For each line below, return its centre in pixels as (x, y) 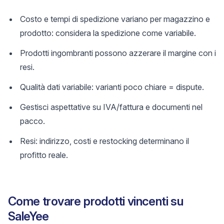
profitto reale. (44, 155)
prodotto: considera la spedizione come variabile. (108, 33)
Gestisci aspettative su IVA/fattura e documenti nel (111, 107)
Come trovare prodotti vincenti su (96, 201)
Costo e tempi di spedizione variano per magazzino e (115, 19)
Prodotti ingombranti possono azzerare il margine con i (118, 53)
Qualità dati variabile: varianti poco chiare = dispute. (112, 87)
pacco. (32, 121)
